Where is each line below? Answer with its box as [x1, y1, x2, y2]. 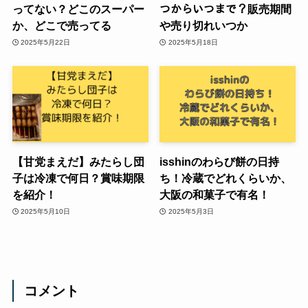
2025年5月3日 [168, 207, 214, 215]
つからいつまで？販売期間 [159, 3, 292, 16]
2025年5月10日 [21, 207, 71, 215]
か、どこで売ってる [12, 19, 111, 32]
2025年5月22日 [21, 38, 71, 46]
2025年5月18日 [168, 38, 218, 46]
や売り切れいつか [159, 19, 248, 32]
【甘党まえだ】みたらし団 [12, 155, 144, 168]
